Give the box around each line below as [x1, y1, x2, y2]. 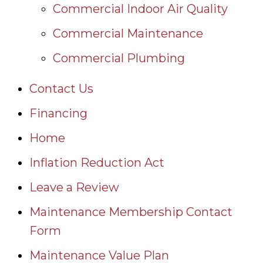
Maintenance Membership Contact [29, 204, 232, 219]
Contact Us [29, 81, 93, 96]
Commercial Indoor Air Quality [53, 1, 228, 16]
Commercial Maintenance [53, 26, 203, 41]
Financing [29, 106, 87, 120]
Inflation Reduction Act [29, 155, 164, 170]
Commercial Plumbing [53, 50, 185, 65]
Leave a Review [29, 180, 119, 194]
